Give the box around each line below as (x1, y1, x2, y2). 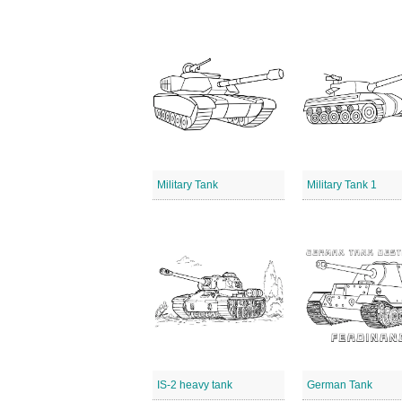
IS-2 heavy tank (157, 379, 232, 391)
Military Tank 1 (307, 179, 378, 191)
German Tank (307, 379, 373, 391)
